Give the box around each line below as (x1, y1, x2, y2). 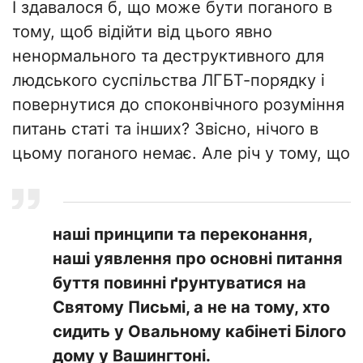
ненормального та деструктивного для (12, 46, 324, 66)
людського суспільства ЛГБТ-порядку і (12, 70, 325, 91)
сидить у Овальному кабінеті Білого (53, 322, 346, 342)
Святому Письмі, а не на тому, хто (53, 297, 330, 318)
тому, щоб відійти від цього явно (12, 22, 272, 42)
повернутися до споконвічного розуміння (12, 95, 344, 115)
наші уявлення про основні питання (53, 249, 343, 269)
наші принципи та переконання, (53, 224, 312, 245)
